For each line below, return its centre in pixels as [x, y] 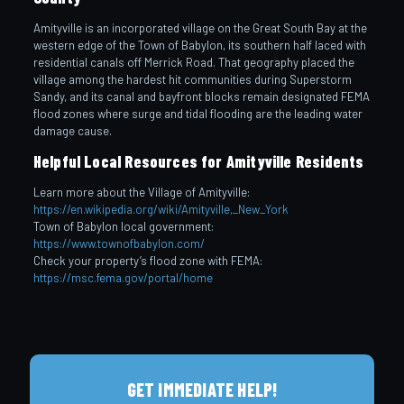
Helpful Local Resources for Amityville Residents [198, 161]
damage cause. [72, 130]
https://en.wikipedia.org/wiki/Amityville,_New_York [161, 209]
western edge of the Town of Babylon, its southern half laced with [199, 45]
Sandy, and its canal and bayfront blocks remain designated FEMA [201, 96]
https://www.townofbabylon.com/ [119, 243]
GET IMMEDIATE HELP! [202, 389]
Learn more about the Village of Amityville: [141, 192]
